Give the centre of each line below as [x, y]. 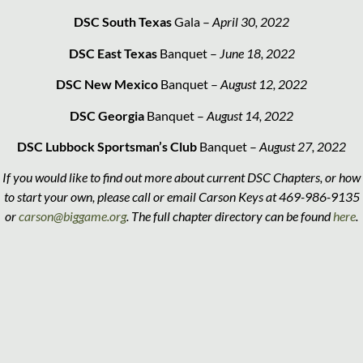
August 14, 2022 [249, 115]
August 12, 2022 [264, 84]
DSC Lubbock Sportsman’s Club [107, 146]
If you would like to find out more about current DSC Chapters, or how [181, 177]
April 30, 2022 [251, 22]
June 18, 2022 [257, 53]
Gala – [192, 22]
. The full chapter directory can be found [230, 216]
